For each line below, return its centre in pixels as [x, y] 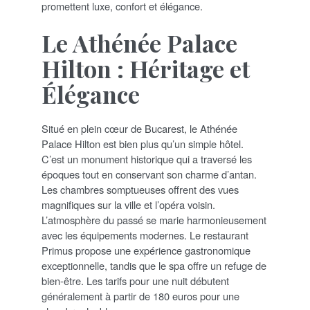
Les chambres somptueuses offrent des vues [140, 189]
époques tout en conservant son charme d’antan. [149, 174]
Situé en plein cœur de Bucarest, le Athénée [139, 128]
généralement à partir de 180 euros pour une [140, 295]
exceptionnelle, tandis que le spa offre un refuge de [154, 265]
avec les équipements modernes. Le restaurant [145, 235]
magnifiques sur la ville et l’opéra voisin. [128, 204]
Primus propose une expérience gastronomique [146, 250]
